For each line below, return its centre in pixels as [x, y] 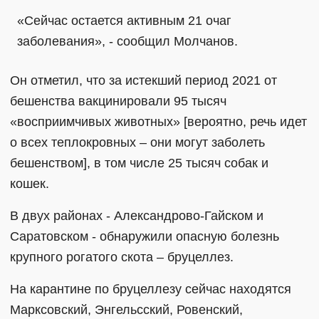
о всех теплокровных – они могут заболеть [137, 142]
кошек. [31, 183]
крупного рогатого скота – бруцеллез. [124, 257]
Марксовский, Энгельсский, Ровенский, [126, 309]
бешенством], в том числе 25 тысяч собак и [139, 163]
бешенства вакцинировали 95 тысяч [118, 101]
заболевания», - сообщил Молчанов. [127, 41]
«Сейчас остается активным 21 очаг [124, 20]
